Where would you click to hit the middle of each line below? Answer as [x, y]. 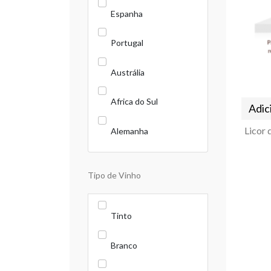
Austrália [128, 72]
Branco [124, 245]
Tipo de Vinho [114, 175]
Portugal [127, 43]
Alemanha [129, 131]
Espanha [127, 13]
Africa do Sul [134, 101]
